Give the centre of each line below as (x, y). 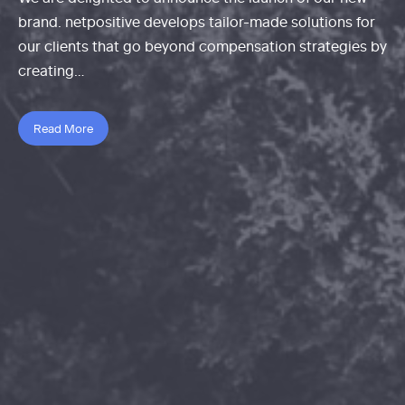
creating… (51, 69)
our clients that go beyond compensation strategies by (202, 45)
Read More (63, 127)
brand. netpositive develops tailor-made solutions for (197, 20)
